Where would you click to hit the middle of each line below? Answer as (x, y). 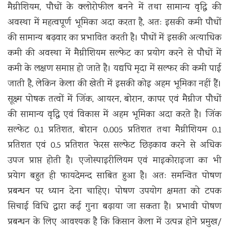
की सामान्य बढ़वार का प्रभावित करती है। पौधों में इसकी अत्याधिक (114, 39)
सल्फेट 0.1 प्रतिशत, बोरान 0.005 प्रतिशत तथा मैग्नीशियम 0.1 (114, 131)
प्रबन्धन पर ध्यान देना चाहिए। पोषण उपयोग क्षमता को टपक (114, 192)
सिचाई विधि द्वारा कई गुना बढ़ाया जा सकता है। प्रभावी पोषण (114, 207)
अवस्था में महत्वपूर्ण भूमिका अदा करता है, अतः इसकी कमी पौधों (114, 23)
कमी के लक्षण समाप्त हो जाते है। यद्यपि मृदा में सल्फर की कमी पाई (114, 69)
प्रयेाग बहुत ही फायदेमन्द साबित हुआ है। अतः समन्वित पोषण (114, 177)
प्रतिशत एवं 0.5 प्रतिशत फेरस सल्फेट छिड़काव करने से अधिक (114, 146)
